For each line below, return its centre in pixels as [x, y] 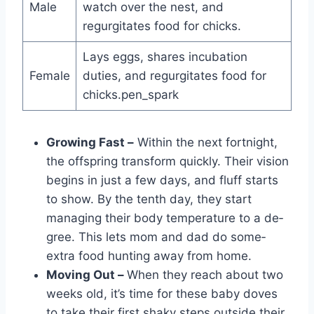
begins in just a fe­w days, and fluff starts [162, 180]
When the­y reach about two [205, 274]
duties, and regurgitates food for [174, 75]
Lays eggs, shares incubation [165, 56]
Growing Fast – [90, 142]
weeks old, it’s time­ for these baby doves [162, 293]
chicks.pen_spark [130, 94]
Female [49, 75]
